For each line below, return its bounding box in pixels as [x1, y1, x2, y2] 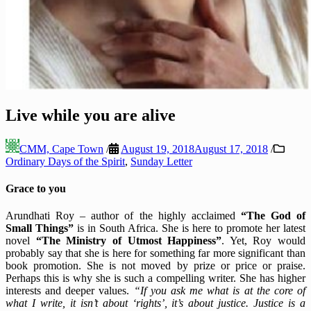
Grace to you [6, 183, 66, 195]
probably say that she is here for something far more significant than [6, 247, 305, 260]
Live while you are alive [6, 106, 176, 124]
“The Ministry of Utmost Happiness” [35, 235, 222, 247]
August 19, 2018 [121, 142, 194, 155]
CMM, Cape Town [19, 142, 103, 155]
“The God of [240, 210, 306, 222]
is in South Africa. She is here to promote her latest [74, 222, 305, 235]
